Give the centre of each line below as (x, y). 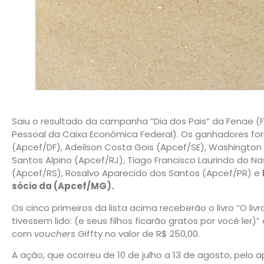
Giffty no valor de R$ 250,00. (138, 233)
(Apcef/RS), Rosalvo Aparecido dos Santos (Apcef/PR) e (137, 173)
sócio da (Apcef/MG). (63, 186)
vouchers (55, 233)
